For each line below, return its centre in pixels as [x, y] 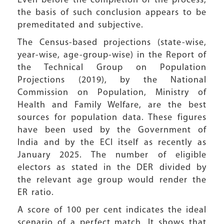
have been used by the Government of [112, 130]
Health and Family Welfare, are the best [112, 105]
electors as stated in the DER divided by [112, 168]
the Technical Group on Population [112, 68]
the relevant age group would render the [112, 180]
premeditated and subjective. [80, 25]
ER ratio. [36, 193]
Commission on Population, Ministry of [112, 93]
